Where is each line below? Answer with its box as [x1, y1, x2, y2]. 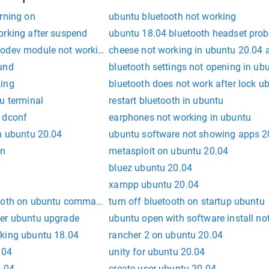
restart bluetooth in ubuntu [109, 95, 224, 107]
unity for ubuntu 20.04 [109, 246, 205, 258]
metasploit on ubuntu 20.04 [109, 145, 229, 157]
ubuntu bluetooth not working [109, 11, 237, 23]
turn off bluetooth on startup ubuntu [109, 196, 265, 208]
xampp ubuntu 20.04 [109, 179, 199, 191]
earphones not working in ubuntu [109, 112, 251, 124]
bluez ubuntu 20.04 [109, 162, 193, 174]
